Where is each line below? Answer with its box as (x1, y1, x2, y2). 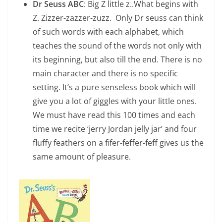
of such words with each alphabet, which (33, 26, 184, 38)
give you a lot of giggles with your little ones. (33, 96, 197, 107)
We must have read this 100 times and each (33, 110, 195, 121)
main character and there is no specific (33, 68, 178, 79)
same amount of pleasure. (33, 151, 131, 163)
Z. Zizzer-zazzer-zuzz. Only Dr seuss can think (33, 12, 203, 24)
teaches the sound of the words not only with (33, 40, 202, 52)
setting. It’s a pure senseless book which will (33, 82, 196, 93)
